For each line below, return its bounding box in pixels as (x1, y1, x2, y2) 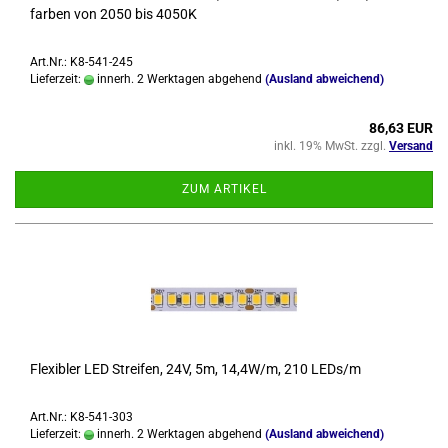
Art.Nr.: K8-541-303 (30, 410, 133, 424)
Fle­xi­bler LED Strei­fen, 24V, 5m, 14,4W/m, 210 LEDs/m (30, 361, 361, 377)
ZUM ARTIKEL (181, 182, 267, 196)
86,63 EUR (369, 120, 433, 136)
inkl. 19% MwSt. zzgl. (274, 139, 389, 153)
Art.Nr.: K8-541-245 (30, 55, 133, 69)
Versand (389, 139, 433, 153)
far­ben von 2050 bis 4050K (30, 6, 197, 22)
